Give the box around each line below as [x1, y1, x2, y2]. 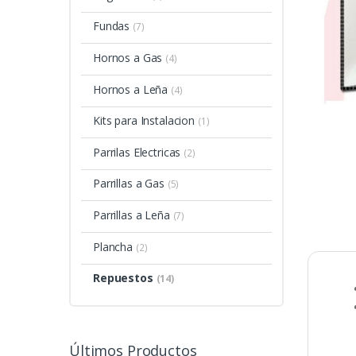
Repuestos [92, 270, 157, 286]
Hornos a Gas [92, 49, 166, 65]
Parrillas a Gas [92, 176, 168, 192]
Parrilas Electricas [92, 144, 184, 160]
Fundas [92, 18, 133, 34]
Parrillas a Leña [92, 207, 173, 222]
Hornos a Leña [92, 81, 172, 97]
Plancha [92, 238, 136, 254]
